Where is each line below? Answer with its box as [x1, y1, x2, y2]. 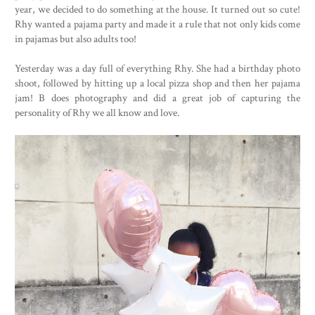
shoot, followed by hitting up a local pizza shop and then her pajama [15, 75, 300, 90]
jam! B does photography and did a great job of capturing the [15, 90, 300, 105]
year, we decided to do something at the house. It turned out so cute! [15, 1, 300, 16]
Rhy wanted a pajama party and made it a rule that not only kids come [15, 16, 300, 31]
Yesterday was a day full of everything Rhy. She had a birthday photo [15, 60, 300, 75]
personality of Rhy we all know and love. [15, 105, 179, 120]
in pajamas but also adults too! [15, 31, 136, 46]
